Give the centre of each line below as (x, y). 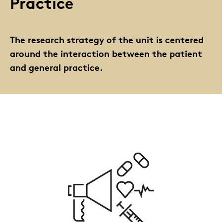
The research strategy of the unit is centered (107, 39)
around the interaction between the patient (106, 53)
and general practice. (56, 67)
